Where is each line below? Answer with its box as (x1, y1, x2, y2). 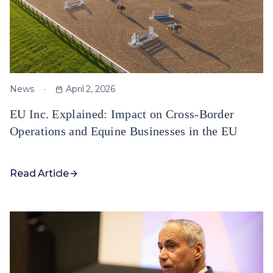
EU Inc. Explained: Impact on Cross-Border (10, 107, 235, 121)
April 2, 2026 (66, 83, 116, 94)
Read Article (10, 168, 69, 179)
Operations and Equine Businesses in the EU (10, 124, 238, 138)
